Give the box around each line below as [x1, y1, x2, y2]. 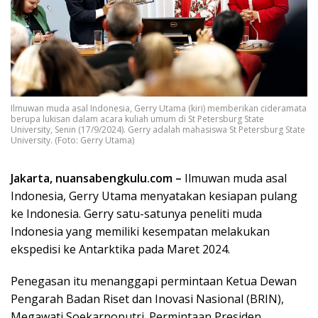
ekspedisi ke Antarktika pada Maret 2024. [11, 241, 230, 258]
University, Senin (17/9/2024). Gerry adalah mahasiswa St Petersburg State [11, 124, 305, 136]
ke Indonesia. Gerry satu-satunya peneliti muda [11, 206, 262, 222]
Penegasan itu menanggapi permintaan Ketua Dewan [11, 273, 297, 290]
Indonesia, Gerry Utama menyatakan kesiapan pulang [11, 188, 297, 204]
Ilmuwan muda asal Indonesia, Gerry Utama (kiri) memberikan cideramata [11, 102, 307, 115]
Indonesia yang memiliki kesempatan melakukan [11, 224, 270, 240]
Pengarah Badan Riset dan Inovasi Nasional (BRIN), [11, 291, 284, 307]
